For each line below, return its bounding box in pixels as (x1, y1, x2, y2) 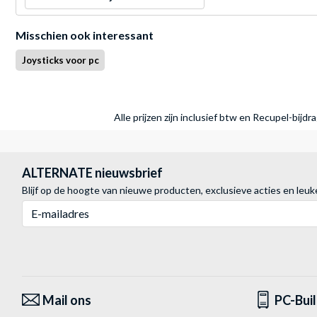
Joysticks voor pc (21, 54, 99, 67)
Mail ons (42, 292, 91, 309)
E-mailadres (21, 201, 72, 214)
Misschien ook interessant (16, 28, 154, 42)
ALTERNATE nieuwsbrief (22, 165, 163, 181)
